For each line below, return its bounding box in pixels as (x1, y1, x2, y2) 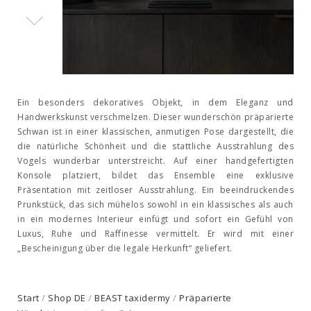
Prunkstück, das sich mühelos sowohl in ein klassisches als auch (17, 199, 294, 211)
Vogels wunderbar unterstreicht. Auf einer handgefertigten (17, 155, 294, 167)
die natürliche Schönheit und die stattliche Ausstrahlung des (17, 140, 294, 153)
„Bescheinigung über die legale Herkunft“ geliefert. (17, 242, 233, 255)
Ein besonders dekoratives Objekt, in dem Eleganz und (17, 96, 294, 109)
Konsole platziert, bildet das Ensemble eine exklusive (17, 169, 294, 182)
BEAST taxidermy (94, 292, 171, 305)
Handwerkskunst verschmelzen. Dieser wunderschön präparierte (17, 111, 294, 124)
